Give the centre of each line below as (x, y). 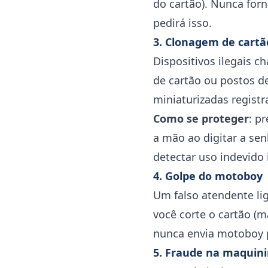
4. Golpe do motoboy (208, 176)
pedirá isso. (182, 23)
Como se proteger (201, 118)
